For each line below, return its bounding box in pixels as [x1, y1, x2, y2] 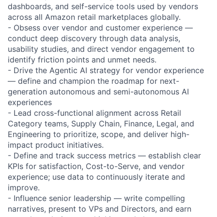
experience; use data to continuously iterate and [8, 171, 185, 182]
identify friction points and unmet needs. [8, 54, 156, 64]
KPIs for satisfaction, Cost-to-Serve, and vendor [8, 161, 185, 171]
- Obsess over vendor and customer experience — [8, 22, 193, 32]
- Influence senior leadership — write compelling [8, 193, 185, 203]
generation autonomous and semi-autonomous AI [8, 86, 189, 96]
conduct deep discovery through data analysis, [8, 33, 180, 43]
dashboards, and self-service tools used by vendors [8, 1, 198, 11]
